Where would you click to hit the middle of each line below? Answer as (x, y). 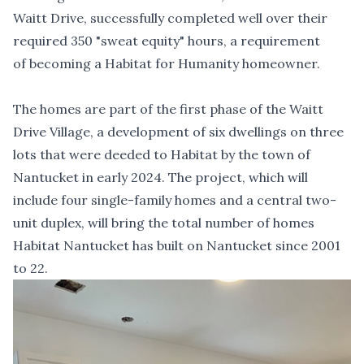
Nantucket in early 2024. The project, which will (160, 178)
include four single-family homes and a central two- (175, 200)
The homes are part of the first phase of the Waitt (168, 109)
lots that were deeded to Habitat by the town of (162, 155)
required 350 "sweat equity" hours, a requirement (167, 41)
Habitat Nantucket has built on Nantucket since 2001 (177, 246)
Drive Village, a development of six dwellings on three (178, 132)
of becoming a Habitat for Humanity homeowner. (167, 64)
